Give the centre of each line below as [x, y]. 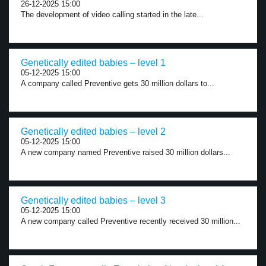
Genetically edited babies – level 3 [93, 200]
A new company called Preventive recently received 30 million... [131, 221]
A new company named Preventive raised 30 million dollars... [126, 152]
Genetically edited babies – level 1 [93, 63]
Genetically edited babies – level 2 [93, 132]
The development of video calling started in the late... [112, 15]
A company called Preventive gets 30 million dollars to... [118, 83]
